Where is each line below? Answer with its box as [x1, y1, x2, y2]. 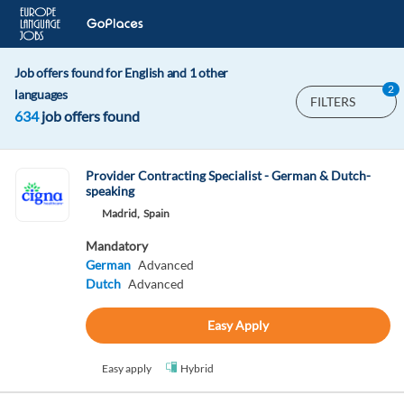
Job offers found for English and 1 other [14, 65, 229, 80]
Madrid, [101, 207, 140, 220]
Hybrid [179, 362, 214, 375]
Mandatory [85, 238, 148, 253]
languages [14, 87, 69, 102]
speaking [85, 183, 134, 198]
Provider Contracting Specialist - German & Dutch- [85, 168, 371, 183]
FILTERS [310, 94, 355, 109]
